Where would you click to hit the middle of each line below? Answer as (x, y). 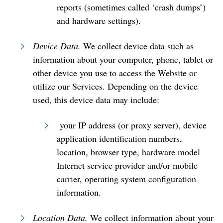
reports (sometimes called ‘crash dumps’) (131, 7)
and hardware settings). (99, 20)
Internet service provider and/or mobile (127, 165)
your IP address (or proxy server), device (132, 125)
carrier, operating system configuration (126, 179)
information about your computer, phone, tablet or (123, 59)
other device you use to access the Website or (115, 73)
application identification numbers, (119, 138)
